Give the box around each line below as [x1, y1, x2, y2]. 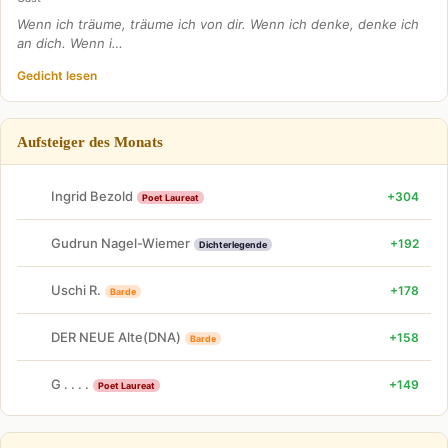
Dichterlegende [199, 238, 267, 250]
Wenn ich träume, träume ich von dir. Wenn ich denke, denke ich [17, 16, 419, 32]
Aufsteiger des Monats [17, 133, 163, 150]
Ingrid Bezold [51, 187, 133, 204]
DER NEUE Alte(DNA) [51, 328, 181, 345]
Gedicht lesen [17, 68, 97, 83]
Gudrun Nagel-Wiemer [51, 234, 190, 251]
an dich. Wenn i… [17, 35, 123, 51]
